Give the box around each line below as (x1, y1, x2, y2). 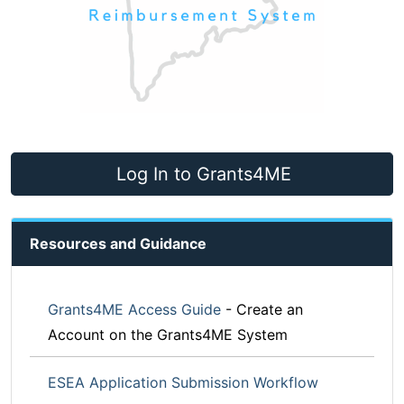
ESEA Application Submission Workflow (48, 373, 318, 392)
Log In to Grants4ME (116, 163, 291, 186)
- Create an (221, 300, 303, 319)
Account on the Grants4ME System (48, 326, 288, 344)
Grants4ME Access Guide (48, 300, 221, 319)
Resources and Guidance (30, 234, 207, 253)
